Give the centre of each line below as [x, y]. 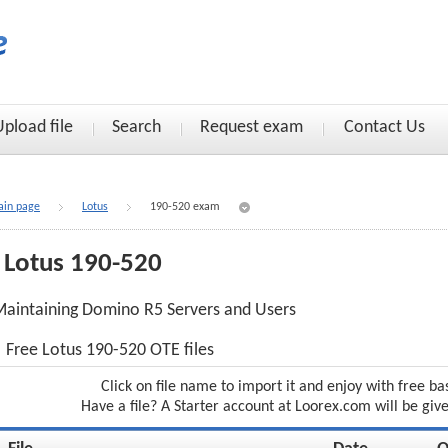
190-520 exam [185, 207]
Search [136, 127]
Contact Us [384, 127]
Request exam [251, 127]
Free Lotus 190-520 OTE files [110, 350]
